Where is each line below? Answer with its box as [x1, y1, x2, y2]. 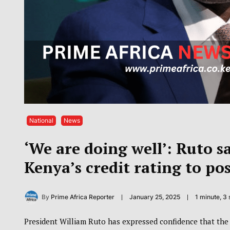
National [29, 117, 53, 125]
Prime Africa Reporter [51, 193, 114, 201]
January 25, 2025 [129, 193, 180, 201]
